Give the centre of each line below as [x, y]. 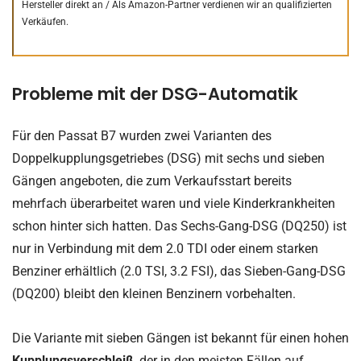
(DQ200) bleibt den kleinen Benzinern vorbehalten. [154, 293]
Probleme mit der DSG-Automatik [155, 93]
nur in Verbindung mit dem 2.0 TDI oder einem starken [165, 248]
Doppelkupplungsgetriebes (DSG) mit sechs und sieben [168, 158]
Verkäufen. [45, 21]
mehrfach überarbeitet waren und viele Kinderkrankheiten [174, 203]
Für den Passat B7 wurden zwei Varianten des [142, 135]
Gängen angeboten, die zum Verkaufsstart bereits [152, 180]
